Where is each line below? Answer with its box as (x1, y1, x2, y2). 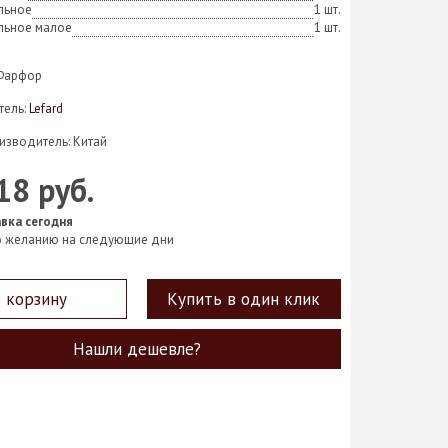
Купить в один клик (167, 288, 321, 310)
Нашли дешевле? (72, 338, 201, 360)
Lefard (29, 100, 64, 117)
